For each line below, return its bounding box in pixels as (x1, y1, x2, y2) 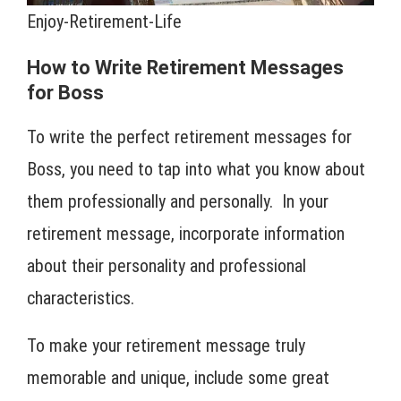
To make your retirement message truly (27, 334, 305, 356)
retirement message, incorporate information (27, 222, 345, 244)
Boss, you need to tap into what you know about (27, 158, 365, 180)
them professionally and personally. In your (27, 190, 328, 212)
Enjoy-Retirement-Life (27, 10, 182, 32)
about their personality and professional (27, 254, 306, 277)
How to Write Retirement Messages (27, 55, 344, 79)
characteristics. (27, 286, 139, 309)
